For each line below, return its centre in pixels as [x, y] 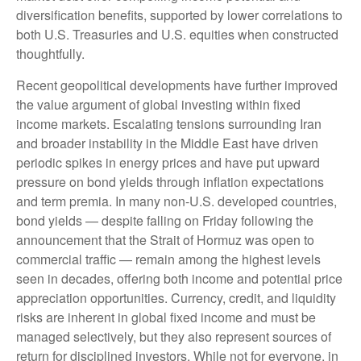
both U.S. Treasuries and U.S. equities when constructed [177, 34]
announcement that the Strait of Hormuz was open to [165, 240]
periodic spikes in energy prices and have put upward [168, 162]
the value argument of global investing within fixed [158, 104]
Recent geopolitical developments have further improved [177, 85]
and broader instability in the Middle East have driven [167, 143]
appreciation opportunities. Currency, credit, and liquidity [176, 298]
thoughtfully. [50, 54]
